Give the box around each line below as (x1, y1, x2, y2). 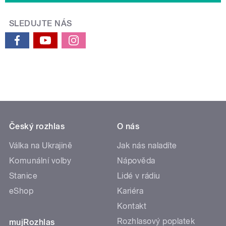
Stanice (9, 171, 38, 181)
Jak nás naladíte (117, 141, 177, 151)
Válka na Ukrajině (9, 141, 73, 151)
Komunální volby (9, 156, 72, 166)
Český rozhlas (9, 122, 65, 132)
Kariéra (117, 186, 144, 196)
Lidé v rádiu (117, 171, 160, 181)
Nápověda (117, 156, 155, 166)
